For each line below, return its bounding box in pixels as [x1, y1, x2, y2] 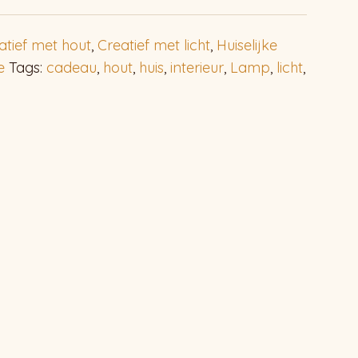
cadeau [46, 58, 97, 77]
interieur [170, 58, 224, 77]
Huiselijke [217, 36, 277, 54]
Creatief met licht [97, 36, 210, 54]
